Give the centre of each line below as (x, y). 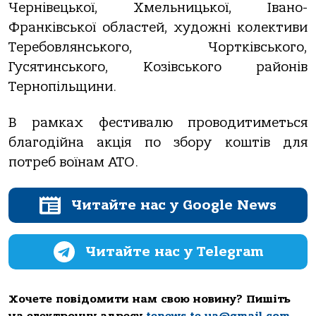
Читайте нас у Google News (174, 205)
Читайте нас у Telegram (174, 251)
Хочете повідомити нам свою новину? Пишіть (150, 299)
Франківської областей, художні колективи (158, 28)
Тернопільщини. (62, 87)
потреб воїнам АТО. (73, 162)
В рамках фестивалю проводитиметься (158, 122)
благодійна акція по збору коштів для (158, 142)
